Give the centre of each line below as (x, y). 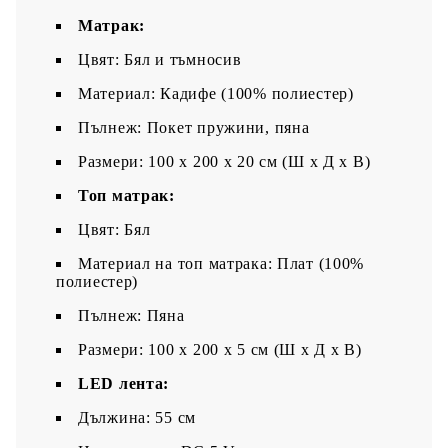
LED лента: (124, 383)
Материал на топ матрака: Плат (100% (221, 263)
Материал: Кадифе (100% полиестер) (216, 93)
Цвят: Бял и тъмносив (160, 59)
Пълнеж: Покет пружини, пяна (194, 127)
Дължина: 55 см (137, 417)
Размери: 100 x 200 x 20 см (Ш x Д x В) (224, 161)
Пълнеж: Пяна (131, 315)
